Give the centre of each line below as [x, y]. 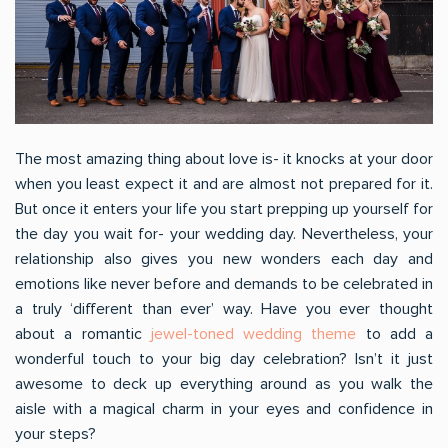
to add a [394, 334]
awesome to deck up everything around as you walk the [224, 384]
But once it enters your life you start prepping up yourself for [224, 209]
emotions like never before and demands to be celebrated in [224, 284]
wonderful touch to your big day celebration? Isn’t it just [224, 359]
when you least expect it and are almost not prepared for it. [224, 184]
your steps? [55, 434]
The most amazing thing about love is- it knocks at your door [224, 159]
